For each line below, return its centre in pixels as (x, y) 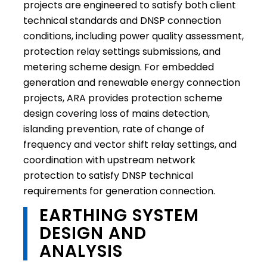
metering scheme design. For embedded (118, 67)
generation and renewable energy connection (131, 82)
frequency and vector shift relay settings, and (130, 144)
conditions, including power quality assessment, (133, 36)
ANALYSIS (81, 252)
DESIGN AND (93, 234)
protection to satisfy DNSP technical (108, 175)
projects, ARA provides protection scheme (122, 98)
